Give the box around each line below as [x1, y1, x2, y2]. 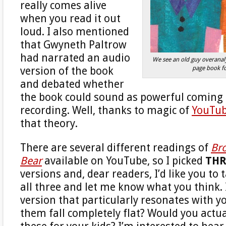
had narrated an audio [20, 51, 130, 64]
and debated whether [20, 78, 124, 90]
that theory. [20, 117, 78, 130]
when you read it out [20, 12, 121, 25]
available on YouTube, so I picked [42, 154, 205, 167]
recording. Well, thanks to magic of [20, 104, 192, 117]
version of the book [20, 65, 114, 77]
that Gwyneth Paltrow [20, 38, 127, 51]
